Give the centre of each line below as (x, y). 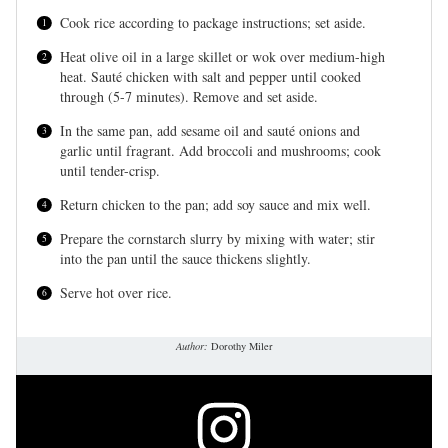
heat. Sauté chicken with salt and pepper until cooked (211, 77)
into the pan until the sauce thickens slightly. (186, 259)
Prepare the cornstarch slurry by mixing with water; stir (218, 239)
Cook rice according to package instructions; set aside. (213, 23)
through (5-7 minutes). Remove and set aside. (189, 97)
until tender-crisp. (110, 171)
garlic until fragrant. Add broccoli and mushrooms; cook (221, 151)
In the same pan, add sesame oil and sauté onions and (210, 131)
